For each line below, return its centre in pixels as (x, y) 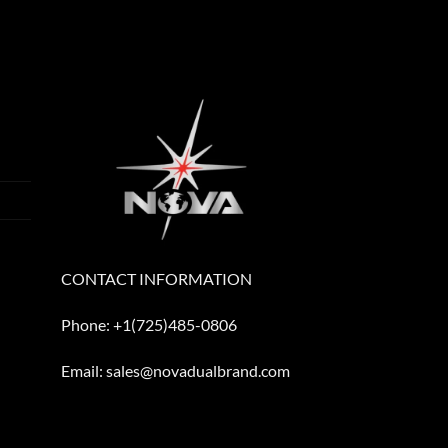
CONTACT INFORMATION (156, 279)
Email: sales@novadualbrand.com (175, 370)
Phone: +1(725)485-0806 (149, 325)
